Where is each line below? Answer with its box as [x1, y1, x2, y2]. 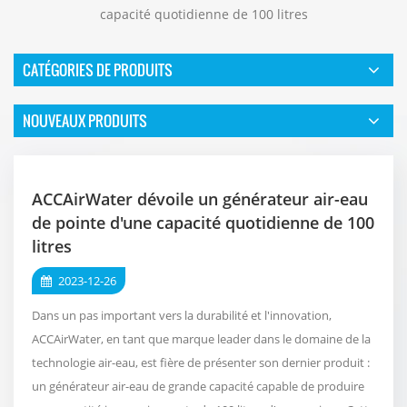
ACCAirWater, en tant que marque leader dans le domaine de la [32, 330, 371, 347]
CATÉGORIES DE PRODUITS [23, 58, 173, 81]
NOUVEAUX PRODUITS [23, 109, 147, 132]
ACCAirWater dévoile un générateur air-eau [32, 187, 368, 210]
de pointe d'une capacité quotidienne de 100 [32, 211, 374, 233]
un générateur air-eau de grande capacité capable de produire [32, 377, 364, 394]
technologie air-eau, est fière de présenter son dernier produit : [32, 353, 370, 371]
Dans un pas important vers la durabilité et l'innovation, [32, 306, 332, 323]
